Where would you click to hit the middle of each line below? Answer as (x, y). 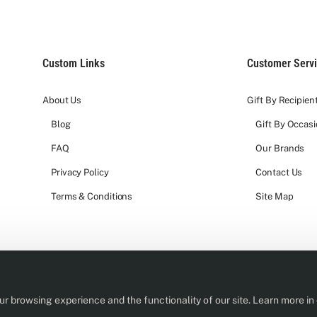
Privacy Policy (80, 173)
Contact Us (279, 173)
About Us (62, 100)
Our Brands (280, 149)
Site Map (275, 197)
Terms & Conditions (92, 197)
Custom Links (74, 64)
